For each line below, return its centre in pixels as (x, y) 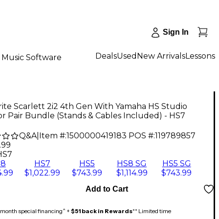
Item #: (53, 136)
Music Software (32, 57)
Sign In (176, 32)
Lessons (200, 56)
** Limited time (152, 211)
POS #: (142, 136)
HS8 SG (132, 164)
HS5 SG (176, 164)
